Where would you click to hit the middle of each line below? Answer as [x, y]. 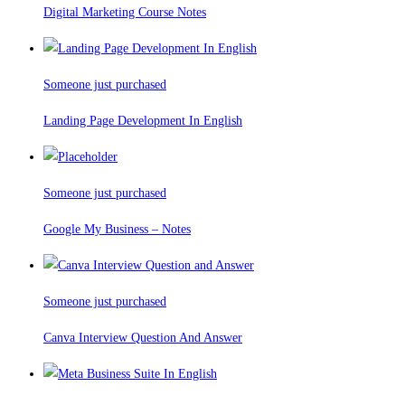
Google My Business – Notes [117, 230]
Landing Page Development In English [143, 121]
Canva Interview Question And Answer [143, 338]
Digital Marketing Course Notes [125, 13]
